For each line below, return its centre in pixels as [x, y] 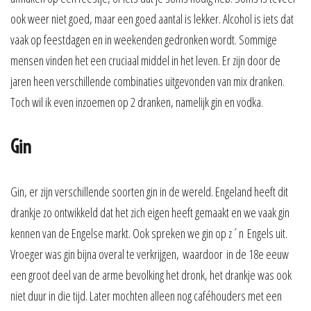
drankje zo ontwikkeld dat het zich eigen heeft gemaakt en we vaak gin [150, 213]
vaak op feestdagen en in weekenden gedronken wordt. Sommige [144, 40]
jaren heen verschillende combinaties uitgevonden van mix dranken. [148, 82]
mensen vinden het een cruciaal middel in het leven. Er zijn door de [145, 61]
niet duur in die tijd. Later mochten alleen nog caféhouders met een [146, 296]
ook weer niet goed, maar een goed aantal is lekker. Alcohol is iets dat [152, 19]
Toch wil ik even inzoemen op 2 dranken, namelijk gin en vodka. [137, 102]
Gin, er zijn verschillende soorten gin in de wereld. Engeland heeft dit [149, 192]
